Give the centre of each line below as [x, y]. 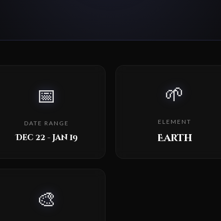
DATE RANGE [46, 123]
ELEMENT [175, 121]
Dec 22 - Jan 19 [46, 138]
